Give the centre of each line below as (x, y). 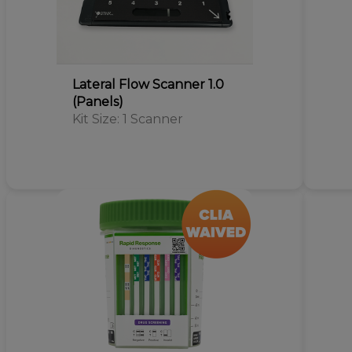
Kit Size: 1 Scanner (127, 119)
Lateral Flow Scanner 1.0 (148, 84)
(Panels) (97, 102)
